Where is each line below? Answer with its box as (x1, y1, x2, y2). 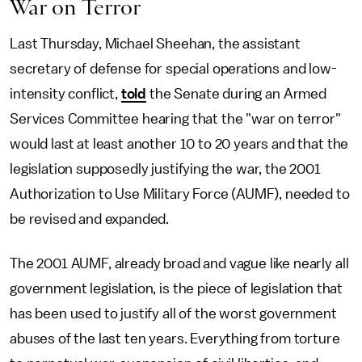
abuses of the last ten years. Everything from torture (10, 331, 340, 346)
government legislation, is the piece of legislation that (10, 281, 343, 296)
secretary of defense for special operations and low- (10, 61, 337, 76)
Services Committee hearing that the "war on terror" (10, 112, 341, 126)
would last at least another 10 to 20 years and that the (10, 137, 349, 151)
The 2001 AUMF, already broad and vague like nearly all (10, 256, 349, 271)
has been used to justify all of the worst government (10, 306, 337, 321)
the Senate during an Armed (146, 86, 326, 101)
